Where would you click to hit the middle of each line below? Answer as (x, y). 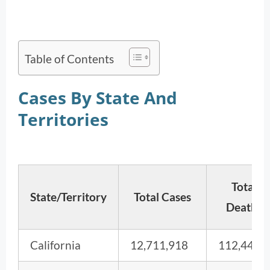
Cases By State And (98, 97)
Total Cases (162, 196)
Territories (63, 119)
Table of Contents (69, 58)
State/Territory (68, 196)
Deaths (244, 207)
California (55, 245)
